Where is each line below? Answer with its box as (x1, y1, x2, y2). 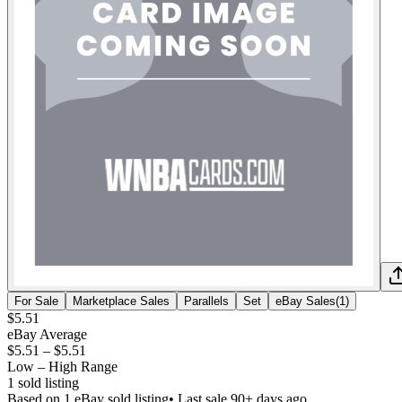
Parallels (184, 293, 229, 308)
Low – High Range (7, 358, 118, 374)
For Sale (14, 293, 58, 308)
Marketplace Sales (73, 293, 170, 308)
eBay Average (7, 326, 87, 342)
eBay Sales (275, 293, 336, 308)
